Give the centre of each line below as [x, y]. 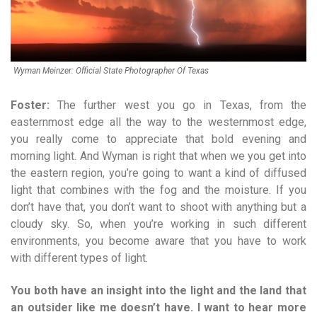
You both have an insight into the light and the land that [158, 291]
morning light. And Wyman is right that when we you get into [158, 156]
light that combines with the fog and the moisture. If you [158, 190]
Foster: [30, 105]
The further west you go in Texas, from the [178, 105]
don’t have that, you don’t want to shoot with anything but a [158, 207]
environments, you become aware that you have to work [158, 241]
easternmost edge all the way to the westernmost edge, [158, 122]
